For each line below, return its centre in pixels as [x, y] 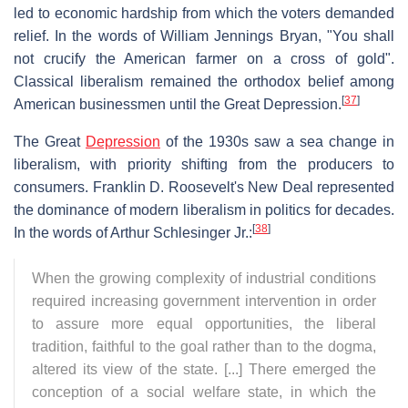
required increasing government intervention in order [204, 301]
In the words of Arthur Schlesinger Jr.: [133, 233]
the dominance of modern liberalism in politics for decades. [204, 210]
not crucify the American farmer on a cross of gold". [204, 59]
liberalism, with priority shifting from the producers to [204, 165]
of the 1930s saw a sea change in [277, 142]
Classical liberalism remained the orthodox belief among [204, 82]
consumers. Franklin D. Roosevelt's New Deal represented [204, 188]
